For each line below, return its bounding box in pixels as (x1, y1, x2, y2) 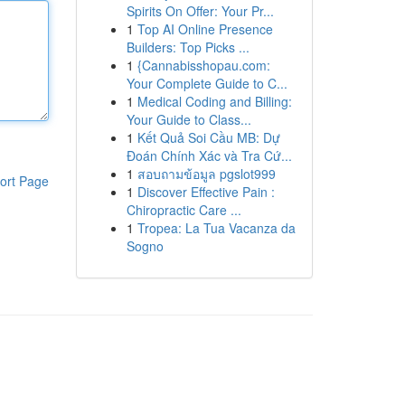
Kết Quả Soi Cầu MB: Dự (137, 128, 280, 146)
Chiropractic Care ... (126, 201, 241, 219)
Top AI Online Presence (137, 20, 273, 38)
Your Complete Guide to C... (126, 74, 287, 92)
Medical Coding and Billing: (137, 92, 292, 110)
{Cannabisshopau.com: (137, 56, 270, 74)
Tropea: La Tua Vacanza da (137, 219, 296, 237)
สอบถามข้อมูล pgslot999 (137, 165, 276, 183)
